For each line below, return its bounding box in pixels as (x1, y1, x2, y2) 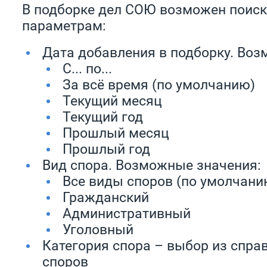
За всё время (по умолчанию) (63, 75, 255, 93)
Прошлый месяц (63, 123, 169, 141)
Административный (63, 204, 191, 222)
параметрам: (22, 16, 106, 34)
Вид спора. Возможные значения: (42, 156, 261, 173)
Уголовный (63, 220, 133, 238)
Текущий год (63, 107, 143, 125)
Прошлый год (63, 139, 150, 157)
